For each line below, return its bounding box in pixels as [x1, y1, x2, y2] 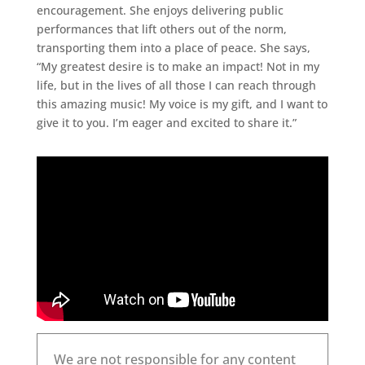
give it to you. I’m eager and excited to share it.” [36, 115, 297, 130]
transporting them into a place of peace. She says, [36, 40, 310, 55]
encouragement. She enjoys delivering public [36, 2, 284, 18]
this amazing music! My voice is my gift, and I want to [36, 96, 328, 112]
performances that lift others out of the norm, [36, 21, 287, 37]
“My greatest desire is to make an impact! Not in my [36, 59, 319, 74]
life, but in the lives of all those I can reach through [36, 77, 316, 93]
